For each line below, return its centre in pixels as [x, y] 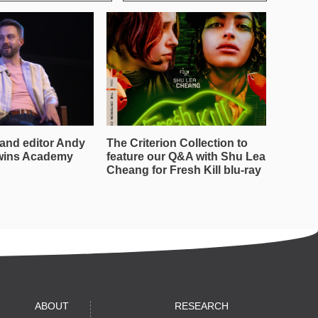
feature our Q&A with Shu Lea [186, 157]
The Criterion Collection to [177, 143]
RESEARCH [202, 306]
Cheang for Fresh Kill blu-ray [184, 170]
